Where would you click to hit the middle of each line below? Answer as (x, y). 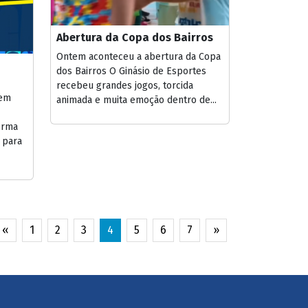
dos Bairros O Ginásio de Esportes (131, 71)
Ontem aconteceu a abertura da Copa (139, 57)
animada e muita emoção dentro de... (136, 100)
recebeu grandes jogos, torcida (125, 86)
